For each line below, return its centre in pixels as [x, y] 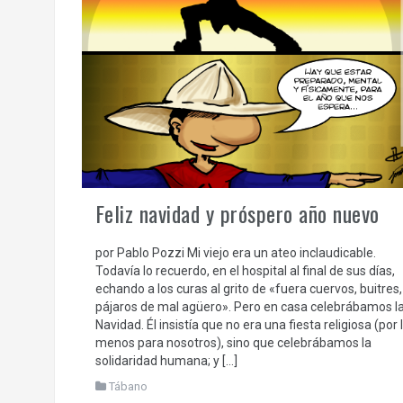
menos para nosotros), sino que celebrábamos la [233, 342]
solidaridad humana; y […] [166, 360]
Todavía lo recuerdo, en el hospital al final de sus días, [245, 270]
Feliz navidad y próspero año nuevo [237, 213]
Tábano [128, 386]
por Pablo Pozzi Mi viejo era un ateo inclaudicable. [235, 252]
